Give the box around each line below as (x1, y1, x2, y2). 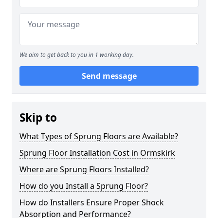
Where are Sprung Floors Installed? (19, 164, 149, 175)
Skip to (19, 110, 57, 125)
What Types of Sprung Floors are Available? (19, 131, 178, 142)
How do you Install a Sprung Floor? (19, 181, 148, 191)
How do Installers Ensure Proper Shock (19, 197, 164, 208)
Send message (81, 71, 137, 81)
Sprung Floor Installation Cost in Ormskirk (19, 147, 175, 158)
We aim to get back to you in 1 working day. (19, 51, 134, 59)
